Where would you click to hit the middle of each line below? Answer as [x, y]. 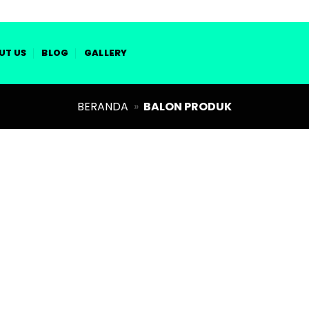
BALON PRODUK [188, 107]
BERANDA [102, 107]
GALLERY [106, 53]
